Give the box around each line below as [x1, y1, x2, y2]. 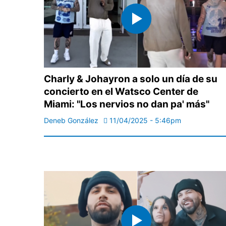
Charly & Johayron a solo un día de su [44, 73, 217, 85]
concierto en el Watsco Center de [44, 85, 198, 97]
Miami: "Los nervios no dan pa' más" [44, 98, 209, 110]
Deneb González [44, 116, 98, 125]
